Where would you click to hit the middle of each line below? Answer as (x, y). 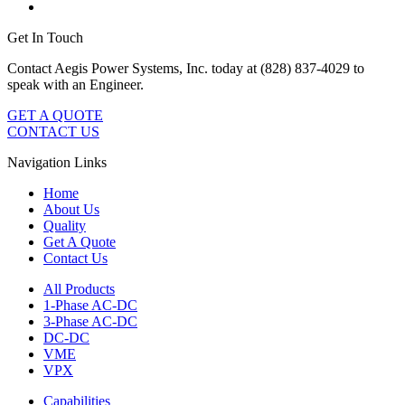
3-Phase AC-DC (90, 322)
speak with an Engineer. (75, 85)
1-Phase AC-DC (90, 306)
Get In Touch (45, 38)
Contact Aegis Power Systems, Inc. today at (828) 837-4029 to (186, 69)
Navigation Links (57, 163)
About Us (71, 210)
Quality (65, 226)
